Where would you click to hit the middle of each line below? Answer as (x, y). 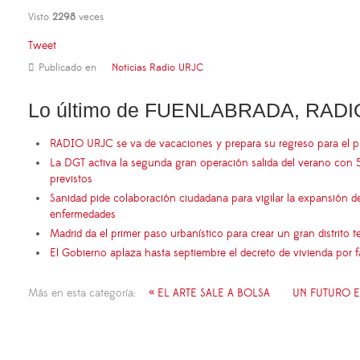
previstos (71, 180)
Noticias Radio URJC (157, 68)
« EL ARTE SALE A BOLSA (209, 294)
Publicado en (67, 68)
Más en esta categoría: (82, 294)
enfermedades (83, 215)
